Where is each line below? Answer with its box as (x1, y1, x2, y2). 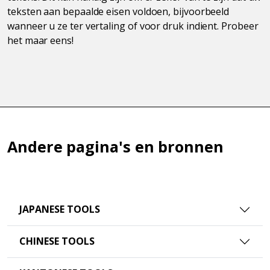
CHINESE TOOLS (19, 234, 95, 248)
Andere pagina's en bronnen (7, 136, 224, 157)
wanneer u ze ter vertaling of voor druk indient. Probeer (7, 19, 259, 33)
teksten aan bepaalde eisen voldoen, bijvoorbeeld (7, 4, 230, 18)
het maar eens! (7, 33, 74, 47)
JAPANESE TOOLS (19, 202, 100, 216)
